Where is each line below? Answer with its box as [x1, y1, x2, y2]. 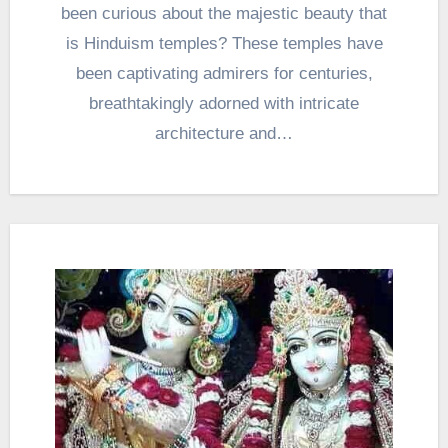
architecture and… [155, 123, 293, 143]
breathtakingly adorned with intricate [89, 93, 359, 113]
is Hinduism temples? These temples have [65, 33, 383, 53]
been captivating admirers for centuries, [75, 63, 373, 83]
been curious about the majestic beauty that [61, 3, 387, 23]
